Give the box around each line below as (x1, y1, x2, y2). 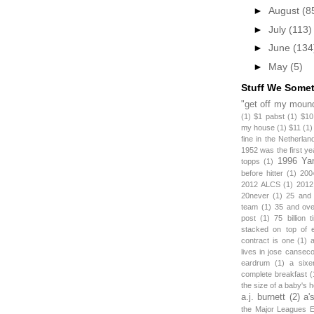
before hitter (241, 168, 284, 177)
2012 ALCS (241, 179, 280, 189)
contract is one (241, 235, 294, 245)
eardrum (241, 258, 270, 267)
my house (241, 123, 275, 132)
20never (241, 191, 269, 200)
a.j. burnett (241, 292, 286, 302)
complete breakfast (241, 269, 307, 278)
